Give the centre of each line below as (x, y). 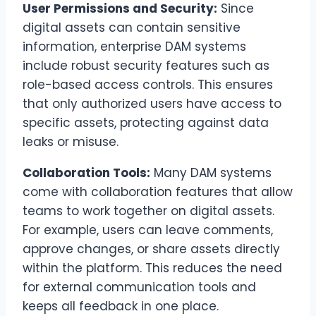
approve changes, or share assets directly (151, 249)
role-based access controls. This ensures (148, 84)
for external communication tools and (139, 287)
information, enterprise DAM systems (134, 46)
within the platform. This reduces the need (152, 268)
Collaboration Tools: (86, 172)
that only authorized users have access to (152, 103)
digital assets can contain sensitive (132, 27)
